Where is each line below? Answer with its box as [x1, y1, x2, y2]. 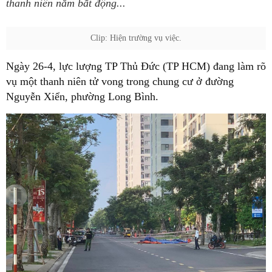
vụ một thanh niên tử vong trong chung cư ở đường [6, 75, 234, 87]
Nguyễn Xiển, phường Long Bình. [6, 90, 158, 103]
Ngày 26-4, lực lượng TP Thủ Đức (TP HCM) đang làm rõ [6, 60, 266, 72]
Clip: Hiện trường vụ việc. [90, 33, 182, 42]
